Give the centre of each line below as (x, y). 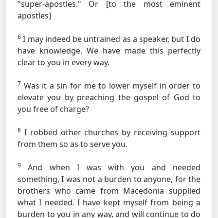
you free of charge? (53, 109)
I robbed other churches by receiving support (111, 132)
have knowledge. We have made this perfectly (109, 51)
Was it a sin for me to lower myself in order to (111, 86)
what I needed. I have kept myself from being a (109, 202)
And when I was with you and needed (111, 167)
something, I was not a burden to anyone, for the (109, 179)
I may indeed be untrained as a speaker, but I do (111, 39)
